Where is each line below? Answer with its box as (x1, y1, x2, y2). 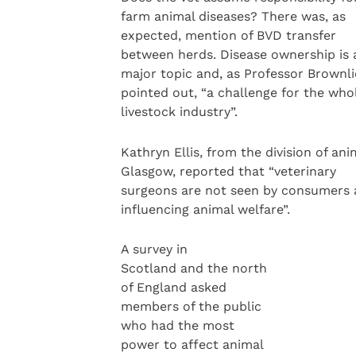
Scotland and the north (120, 261, 267, 277)
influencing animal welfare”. (120, 201, 290, 217)
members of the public (120, 299, 261, 315)
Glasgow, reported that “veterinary (120, 163, 336, 179)
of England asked (120, 280, 226, 296)
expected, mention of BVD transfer (120, 28, 336, 44)
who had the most (120, 318, 234, 334)
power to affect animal (120, 337, 264, 353)
